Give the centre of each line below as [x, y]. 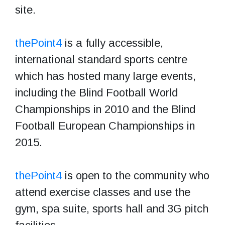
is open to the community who [136, 175]
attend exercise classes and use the [103, 192]
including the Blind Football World [96, 92]
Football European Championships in [105, 126]
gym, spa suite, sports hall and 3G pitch [112, 208]
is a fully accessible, [113, 43]
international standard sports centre [101, 59]
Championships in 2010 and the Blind [105, 109]
